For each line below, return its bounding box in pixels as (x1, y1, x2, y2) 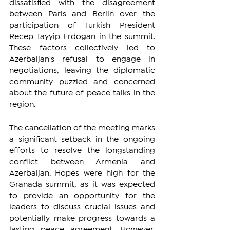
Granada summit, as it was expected (9, 181, 155, 188)
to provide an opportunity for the (9, 192, 155, 199)
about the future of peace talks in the (9, 89, 155, 97)
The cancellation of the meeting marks (9, 124, 155, 131)
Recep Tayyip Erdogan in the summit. (9, 33, 155, 40)
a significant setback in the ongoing (9, 136, 155, 143)
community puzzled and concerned (9, 78, 155, 85)
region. (9, 101, 35, 108)
